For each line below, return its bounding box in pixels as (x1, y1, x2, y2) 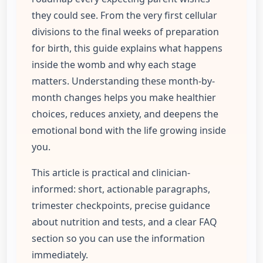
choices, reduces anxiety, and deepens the (32, 107, 218, 121)
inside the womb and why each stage (32, 58, 196, 72)
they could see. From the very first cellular (32, 9, 217, 22)
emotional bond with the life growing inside (32, 124, 226, 137)
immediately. (32, 248, 88, 262)
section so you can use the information (32, 232, 205, 245)
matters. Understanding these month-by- (32, 75, 215, 88)
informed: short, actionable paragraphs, (32, 183, 210, 196)
